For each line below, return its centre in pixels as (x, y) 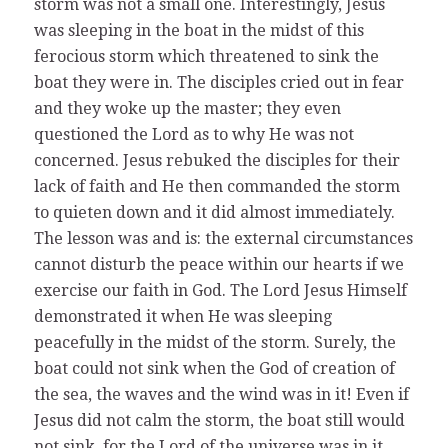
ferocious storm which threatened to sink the (206, 56)
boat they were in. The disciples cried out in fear (218, 82)
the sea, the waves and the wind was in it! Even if (221, 394)
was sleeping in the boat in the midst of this (198, 30)
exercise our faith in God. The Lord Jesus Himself (220, 290)
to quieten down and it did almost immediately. (214, 212)
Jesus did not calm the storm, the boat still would (219, 420)
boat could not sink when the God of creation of (214, 368)
